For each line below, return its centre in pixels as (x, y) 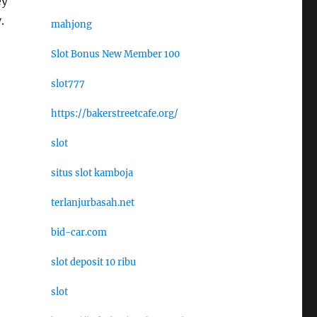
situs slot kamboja (92, 173)
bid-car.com (79, 232)
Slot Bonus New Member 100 (115, 54)
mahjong (71, 24)
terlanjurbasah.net (92, 202)
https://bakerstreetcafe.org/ (114, 113)
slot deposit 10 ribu (93, 262)
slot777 (68, 83)
